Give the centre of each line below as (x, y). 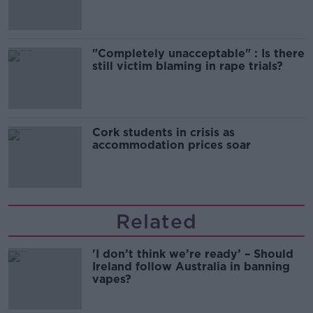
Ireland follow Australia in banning (191, 267)
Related (156, 222)
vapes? (112, 279)
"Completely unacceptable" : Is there (198, 54)
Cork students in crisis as (163, 133)
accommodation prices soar (172, 145)
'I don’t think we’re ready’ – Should (193, 254)
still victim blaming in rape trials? (188, 66)
